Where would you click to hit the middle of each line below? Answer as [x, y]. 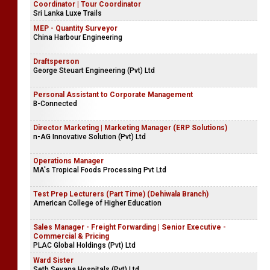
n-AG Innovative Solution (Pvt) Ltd [89, 137]
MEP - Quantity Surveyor [75, 28]
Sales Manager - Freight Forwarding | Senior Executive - [130, 227]
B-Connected [55, 104]
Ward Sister [53, 260]
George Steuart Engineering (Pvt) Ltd [94, 71]
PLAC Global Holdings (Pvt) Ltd [84, 245]
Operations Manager [68, 161]
